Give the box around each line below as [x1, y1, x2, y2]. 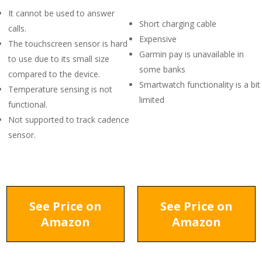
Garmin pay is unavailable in [139, 49, 244, 60]
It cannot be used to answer [8, 8, 115, 19]
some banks [139, 64, 185, 75]
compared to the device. [8, 68, 100, 80]
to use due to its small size [8, 53, 109, 64]
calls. [8, 23, 26, 34]
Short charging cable [139, 18, 216, 29]
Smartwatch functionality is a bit [139, 79, 260, 90]
